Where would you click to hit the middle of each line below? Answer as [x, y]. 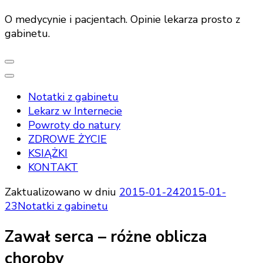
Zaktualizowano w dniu [62, 192]
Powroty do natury [74, 125]
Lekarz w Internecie [75, 111]
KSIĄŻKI [48, 153]
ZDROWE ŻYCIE [68, 139]
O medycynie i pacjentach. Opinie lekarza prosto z [122, 19]
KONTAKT [53, 167]
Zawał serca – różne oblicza [106, 237]
